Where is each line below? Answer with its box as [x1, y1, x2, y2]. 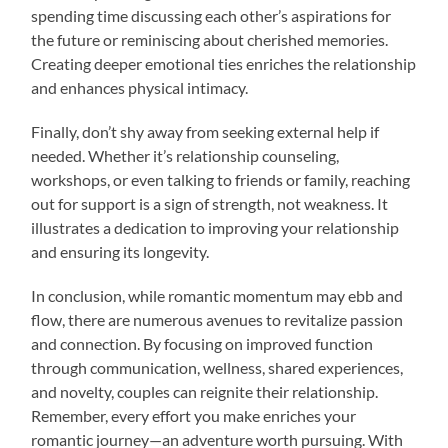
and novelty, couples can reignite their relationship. [31, 381, 379, 401]
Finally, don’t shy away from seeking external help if [31, 121, 380, 141]
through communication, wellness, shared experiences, [31, 357, 404, 377]
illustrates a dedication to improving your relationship [31, 217, 400, 237]
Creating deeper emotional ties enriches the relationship [31, 53, 417, 73]
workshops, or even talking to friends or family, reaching [31, 169, 411, 189]
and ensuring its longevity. [31, 241, 210, 261]
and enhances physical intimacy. [31, 77, 249, 97]
